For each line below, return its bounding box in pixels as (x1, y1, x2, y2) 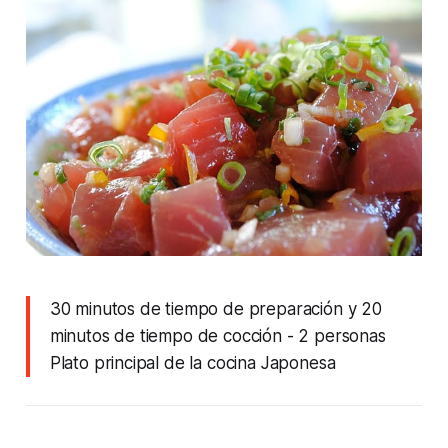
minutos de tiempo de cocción (49, 325, 282, 346)
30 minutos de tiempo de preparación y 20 (49, 298, 382, 319)
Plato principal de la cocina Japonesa (49, 352, 336, 373)
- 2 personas (281, 325, 386, 346)
